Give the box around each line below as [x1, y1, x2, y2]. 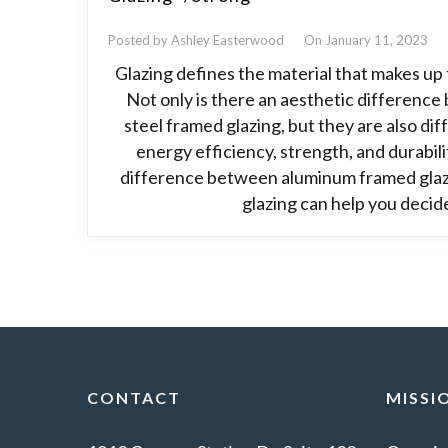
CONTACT [87, 387, 182, 407]
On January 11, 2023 [304, 31, 429, 48]
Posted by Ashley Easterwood [108, 31, 285, 48]
